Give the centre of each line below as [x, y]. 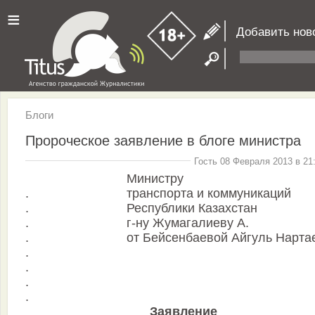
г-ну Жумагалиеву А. [188, 223]
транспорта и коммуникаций [209, 194]
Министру [155, 179]
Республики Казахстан [192, 208]
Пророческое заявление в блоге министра [163, 140]
